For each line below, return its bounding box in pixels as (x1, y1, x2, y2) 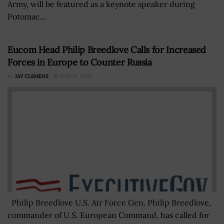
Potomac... (7, 11, 46, 21)
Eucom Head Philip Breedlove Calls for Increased (7, 43, 206, 55)
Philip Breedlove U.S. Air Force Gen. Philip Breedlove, (7, 197, 211, 207)
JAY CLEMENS (15, 72, 48, 79)
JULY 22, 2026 (58, 72, 91, 79)
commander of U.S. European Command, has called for (7, 209, 209, 220)
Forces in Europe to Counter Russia (7, 56, 152, 68)
